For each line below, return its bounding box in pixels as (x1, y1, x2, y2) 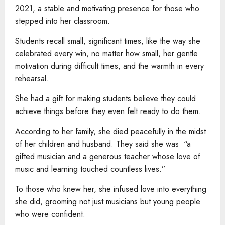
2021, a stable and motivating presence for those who (15, 2, 199, 14)
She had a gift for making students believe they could (15, 92, 196, 104)
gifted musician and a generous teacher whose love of (15, 150, 200, 162)
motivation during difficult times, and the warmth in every (15, 60, 204, 72)
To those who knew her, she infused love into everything (15, 183, 206, 195)
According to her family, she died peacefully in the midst (15, 125, 206, 137)
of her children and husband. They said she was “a (15, 138, 191, 150)
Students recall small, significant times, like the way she (15, 35, 200, 47)
